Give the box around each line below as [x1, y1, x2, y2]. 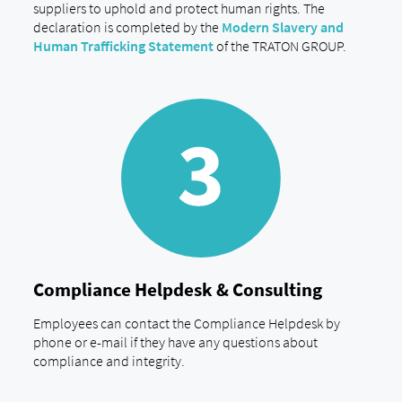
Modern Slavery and [221, 17, 344, 36]
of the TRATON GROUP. [213, 36, 346, 55]
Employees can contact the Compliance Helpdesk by [32, 314, 340, 333]
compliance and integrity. [32, 352, 185, 371]
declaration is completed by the [32, 17, 222, 36]
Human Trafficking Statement [32, 36, 214, 55]
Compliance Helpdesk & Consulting [32, 277, 322, 301]
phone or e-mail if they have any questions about [32, 333, 318, 352]
